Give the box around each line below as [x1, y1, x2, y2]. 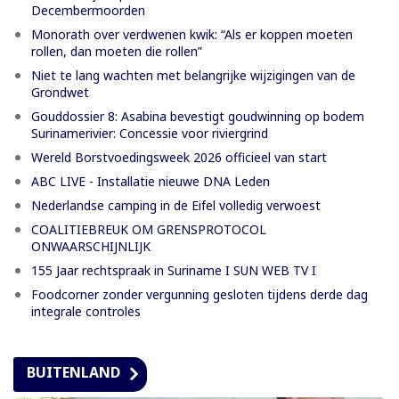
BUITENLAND [27, 362, 120, 383]
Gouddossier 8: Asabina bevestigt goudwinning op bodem [31, 108, 364, 126]
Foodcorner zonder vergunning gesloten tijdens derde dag [31, 286, 368, 304]
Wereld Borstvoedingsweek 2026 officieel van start [31, 149, 327, 167]
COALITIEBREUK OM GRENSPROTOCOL [31, 221, 266, 239]
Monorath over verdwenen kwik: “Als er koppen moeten [31, 26, 353, 44]
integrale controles [31, 303, 141, 321]
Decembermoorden [31, 2, 145, 20]
